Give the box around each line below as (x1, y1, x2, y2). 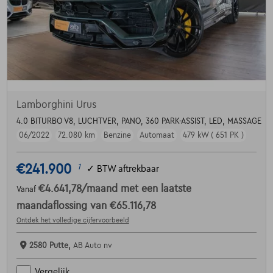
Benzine (103, 130, 131, 140)
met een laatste (120, 183, 191, 194)
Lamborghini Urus (16, 99, 96, 110)
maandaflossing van (16, 200, 110, 211)
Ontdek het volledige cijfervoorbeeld (16, 216, 129, 224)
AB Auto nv (73, 241, 112, 250)
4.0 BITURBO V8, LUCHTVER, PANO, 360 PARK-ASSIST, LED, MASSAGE (16, 116, 261, 126)
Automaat (139, 130, 174, 140)
